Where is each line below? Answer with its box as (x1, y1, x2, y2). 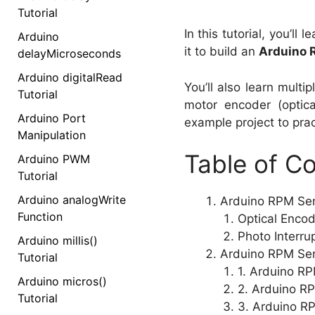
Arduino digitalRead (18, 70, 122, 84)
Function (18, 209, 63, 224)
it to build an (184, 44, 259, 59)
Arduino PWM (18, 151, 90, 166)
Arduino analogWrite (18, 192, 126, 207)
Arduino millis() (18, 233, 98, 247)
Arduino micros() (18, 274, 107, 288)
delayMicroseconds (18, 46, 121, 60)
